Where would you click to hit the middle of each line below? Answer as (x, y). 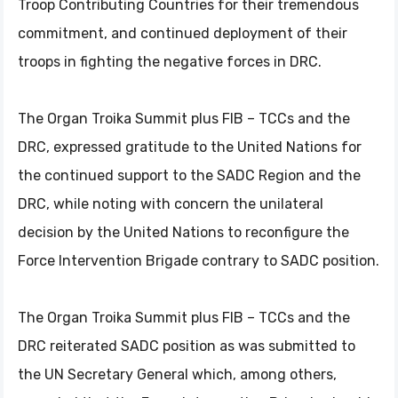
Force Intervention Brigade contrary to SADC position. (199, 261)
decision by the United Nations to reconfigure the (183, 232)
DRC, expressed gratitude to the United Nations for (190, 147)
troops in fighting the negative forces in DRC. (170, 62)
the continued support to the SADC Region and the (189, 175)
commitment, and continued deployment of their (183, 33)
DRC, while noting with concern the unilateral (171, 204)
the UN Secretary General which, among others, (177, 374)
